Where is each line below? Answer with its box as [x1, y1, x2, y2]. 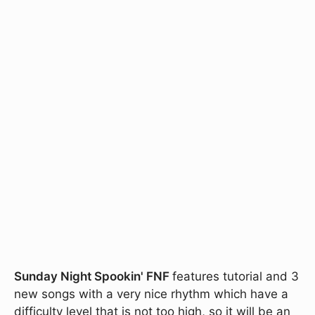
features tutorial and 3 [172, 269, 299, 283]
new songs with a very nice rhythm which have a [14, 286, 288, 301]
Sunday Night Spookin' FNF [14, 269, 172, 283]
